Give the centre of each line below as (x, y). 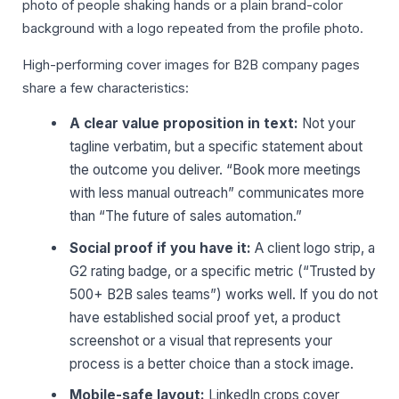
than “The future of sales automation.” (186, 216)
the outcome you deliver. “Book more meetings (216, 170)
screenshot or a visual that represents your (201, 340)
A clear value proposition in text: (184, 124)
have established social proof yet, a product (205, 317)
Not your (327, 124)
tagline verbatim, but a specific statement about (216, 147)
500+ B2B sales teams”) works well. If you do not (224, 294)
